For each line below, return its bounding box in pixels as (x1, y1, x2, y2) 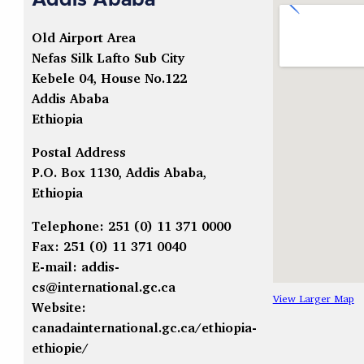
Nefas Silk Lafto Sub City (31, 50, 184, 67)
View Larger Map (272, 292, 354, 305)
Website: (31, 299, 86, 316)
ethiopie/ (31, 340, 89, 357)
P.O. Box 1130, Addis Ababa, (31, 164, 206, 181)
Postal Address (31, 144, 126, 161)
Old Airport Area (31, 29, 136, 46)
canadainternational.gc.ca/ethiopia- (31, 319, 257, 336)
